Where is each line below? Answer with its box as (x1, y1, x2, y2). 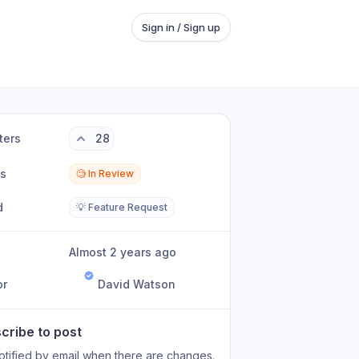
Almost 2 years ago (76, 245, 177, 259)
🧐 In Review (76, 167, 135, 179)
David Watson (98, 277, 176, 291)
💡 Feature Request (76, 201, 168, 213)
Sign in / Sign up (142, 21, 220, 34)
